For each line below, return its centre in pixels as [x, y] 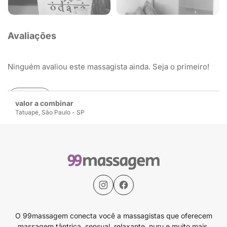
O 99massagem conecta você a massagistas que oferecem [113, 216]
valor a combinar [44, 103]
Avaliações [32, 36]
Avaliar [30, 98]
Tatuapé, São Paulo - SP [50, 112]
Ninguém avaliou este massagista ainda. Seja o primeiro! [108, 67]
